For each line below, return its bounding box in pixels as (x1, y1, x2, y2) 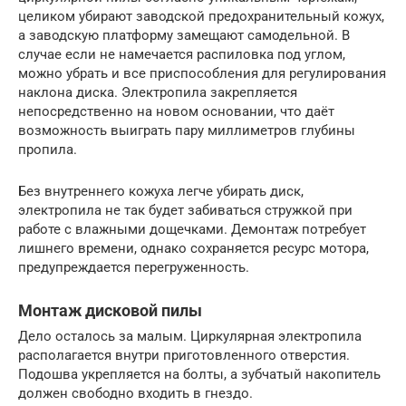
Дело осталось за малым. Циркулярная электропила (18, 328, 362, 345)
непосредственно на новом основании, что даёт (18, 103, 334, 121)
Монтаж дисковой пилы (18, 301, 202, 321)
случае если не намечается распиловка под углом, (18, 46, 345, 63)
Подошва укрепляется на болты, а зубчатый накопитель (18, 366, 381, 383)
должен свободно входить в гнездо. (18, 385, 253, 402)
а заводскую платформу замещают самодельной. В (18, 27, 350, 44)
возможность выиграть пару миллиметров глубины (18, 122, 355, 140)
